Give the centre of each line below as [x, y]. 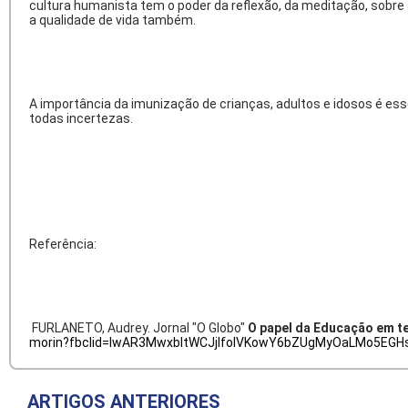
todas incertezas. [81, 118]
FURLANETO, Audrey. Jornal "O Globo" [138, 328]
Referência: [63, 244]
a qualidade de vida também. [112, 20]
